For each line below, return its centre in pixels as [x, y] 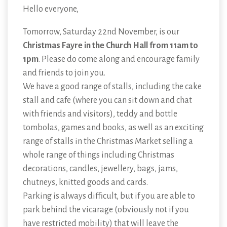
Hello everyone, [51, 9]
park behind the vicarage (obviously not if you [106, 210]
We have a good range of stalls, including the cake [112, 87]
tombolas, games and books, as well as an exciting [113, 128]
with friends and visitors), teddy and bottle [100, 114]
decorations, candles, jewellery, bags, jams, [100, 169]
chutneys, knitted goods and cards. [85, 183]
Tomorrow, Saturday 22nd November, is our [101, 32]
